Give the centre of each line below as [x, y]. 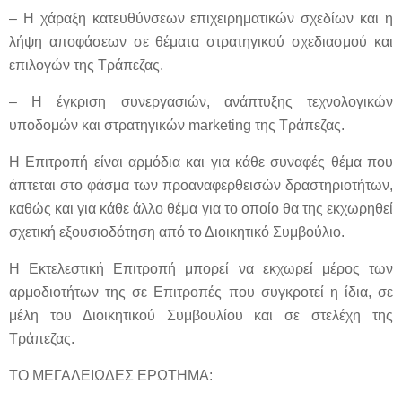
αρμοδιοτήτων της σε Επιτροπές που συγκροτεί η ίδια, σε [201, 292]
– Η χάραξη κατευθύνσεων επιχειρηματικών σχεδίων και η [201, 18]
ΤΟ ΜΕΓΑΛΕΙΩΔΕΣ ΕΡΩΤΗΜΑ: [111, 376]
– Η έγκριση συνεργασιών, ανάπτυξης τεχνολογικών [201, 102]
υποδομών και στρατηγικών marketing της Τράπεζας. [177, 125]
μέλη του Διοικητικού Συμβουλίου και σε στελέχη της [201, 315]
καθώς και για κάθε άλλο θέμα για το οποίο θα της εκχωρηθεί [201, 209]
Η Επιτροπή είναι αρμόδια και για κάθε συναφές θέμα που [201, 162]
